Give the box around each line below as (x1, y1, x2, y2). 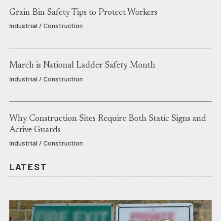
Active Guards (9, 125, 61, 135)
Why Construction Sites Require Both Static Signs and (9, 114, 206, 123)
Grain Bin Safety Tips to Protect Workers (9, 8, 157, 17)
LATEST (9, 161, 47, 173)
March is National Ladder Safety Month (9, 61, 155, 71)
